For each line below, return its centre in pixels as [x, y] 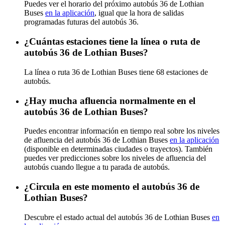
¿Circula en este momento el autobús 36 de [112, 186]
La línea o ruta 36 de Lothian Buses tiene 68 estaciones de [116, 72]
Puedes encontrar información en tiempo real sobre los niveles [122, 131]
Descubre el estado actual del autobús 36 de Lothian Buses [118, 217]
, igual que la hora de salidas [139, 13]
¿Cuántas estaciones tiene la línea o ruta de [112, 42]
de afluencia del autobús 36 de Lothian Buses [97, 140]
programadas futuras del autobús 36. [81, 22]
